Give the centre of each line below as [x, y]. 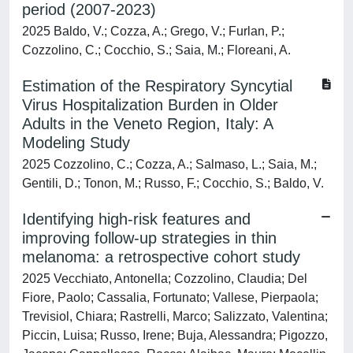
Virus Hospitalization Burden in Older [150, 105]
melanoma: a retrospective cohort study [161, 257]
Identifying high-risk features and [136, 219]
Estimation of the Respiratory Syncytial [157, 86]
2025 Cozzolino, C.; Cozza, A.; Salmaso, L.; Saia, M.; [169, 164]
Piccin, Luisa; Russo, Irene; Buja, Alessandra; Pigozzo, [175, 335]
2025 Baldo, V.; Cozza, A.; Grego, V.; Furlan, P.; [153, 31]
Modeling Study [76, 143]
